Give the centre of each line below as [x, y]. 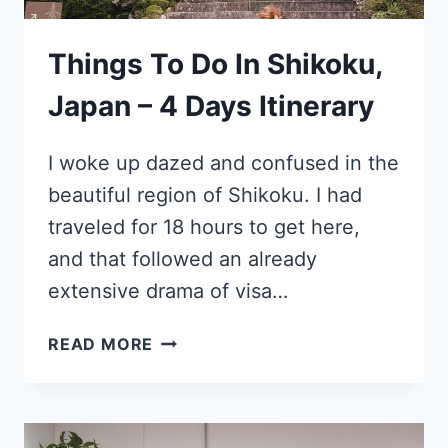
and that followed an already [182, 259]
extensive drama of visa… [168, 291]
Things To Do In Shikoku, [215, 64]
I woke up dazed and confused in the [223, 163]
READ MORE [101, 344]
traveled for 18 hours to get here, [204, 227]
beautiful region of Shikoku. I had [205, 195]
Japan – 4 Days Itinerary [211, 106]
